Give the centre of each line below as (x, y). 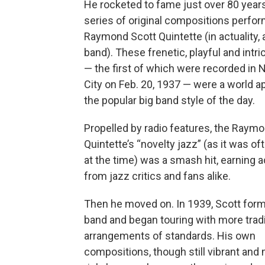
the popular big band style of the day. (169, 101)
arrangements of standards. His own (170, 236)
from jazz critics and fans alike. (157, 176)
